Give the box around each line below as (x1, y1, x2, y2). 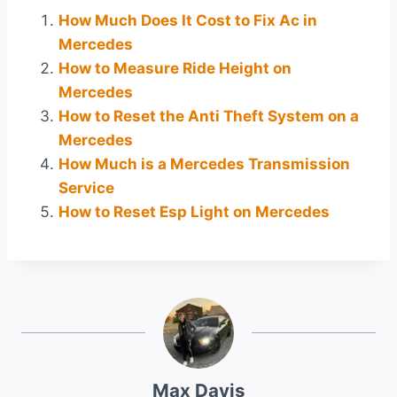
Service (58, 178, 114, 197)
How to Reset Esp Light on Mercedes (58, 202, 330, 221)
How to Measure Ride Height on (58, 58, 292, 77)
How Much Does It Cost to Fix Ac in (58, 11, 317, 29)
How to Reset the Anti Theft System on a (58, 106, 359, 125)
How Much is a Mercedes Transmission (58, 154, 350, 173)
